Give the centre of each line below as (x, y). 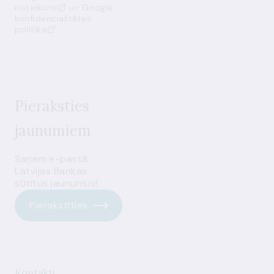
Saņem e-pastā (51, 159)
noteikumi (36, 7)
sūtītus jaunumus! (56, 183)
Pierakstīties (59, 205)
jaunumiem (53, 131)
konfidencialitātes (53, 18)
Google (97, 7)
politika (31, 29)
